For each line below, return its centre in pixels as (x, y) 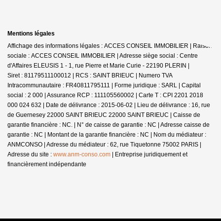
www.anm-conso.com (82, 154)
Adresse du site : (30, 154)
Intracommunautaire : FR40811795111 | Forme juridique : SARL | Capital (104, 85)
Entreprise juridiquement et (151, 154)
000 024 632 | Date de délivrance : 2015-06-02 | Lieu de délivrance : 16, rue (109, 105)
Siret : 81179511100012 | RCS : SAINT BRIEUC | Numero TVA (90, 75)
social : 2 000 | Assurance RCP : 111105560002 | (73, 95)
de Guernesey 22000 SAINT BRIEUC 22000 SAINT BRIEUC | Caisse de (104, 115)
